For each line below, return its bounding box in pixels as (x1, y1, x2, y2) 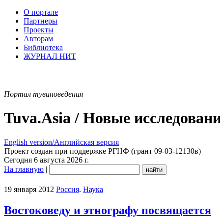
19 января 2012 (4, 185, 54, 193)
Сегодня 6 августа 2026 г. (4, 155, 89, 164)
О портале (24, 8, 58, 16)
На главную (4, 165, 44, 173)
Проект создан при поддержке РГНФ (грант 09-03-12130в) (4, 146, 201, 155)
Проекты (24, 26, 54, 34)
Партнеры (24, 17, 57, 25)
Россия (56, 185, 79, 193)
